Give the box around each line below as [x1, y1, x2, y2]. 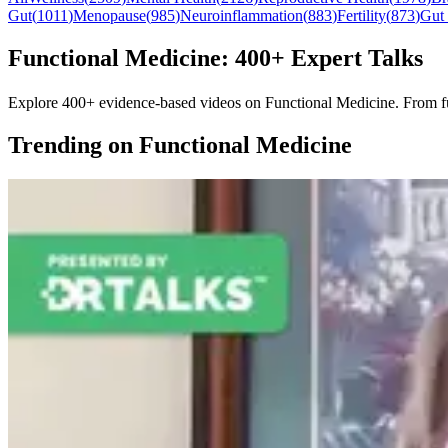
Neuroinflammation [180, 7, 303, 25]
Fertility [337, 7, 386, 25]
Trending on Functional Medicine [8, 132, 352, 159]
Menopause [73, 7, 146, 25]
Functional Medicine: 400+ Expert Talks [8, 45, 423, 72]
